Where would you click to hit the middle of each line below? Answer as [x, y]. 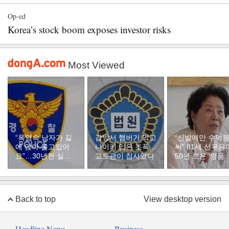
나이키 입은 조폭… [126, 147]
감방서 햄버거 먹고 [126, 138]
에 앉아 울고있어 [42, 147]
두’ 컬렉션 [191, 165]
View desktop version [182, 199]
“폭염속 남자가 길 [44, 138]
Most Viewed [96, 65]
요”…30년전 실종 [43, 156]
